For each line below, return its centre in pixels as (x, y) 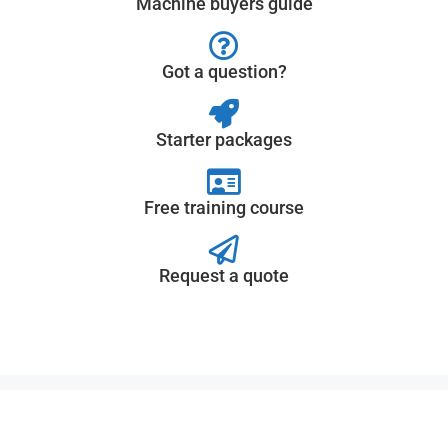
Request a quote (224, 275)
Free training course (224, 207)
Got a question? (224, 71)
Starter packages (224, 139)
